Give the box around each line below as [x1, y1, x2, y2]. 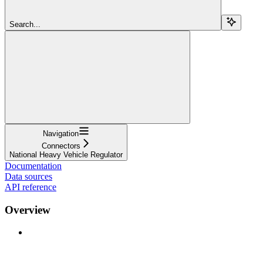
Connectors [41, 141, 80, 150]
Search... [9, 19, 41, 29]
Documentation [5, 160, 62, 171]
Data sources [5, 171, 52, 181]
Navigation [43, 129, 79, 138]
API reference [5, 181, 56, 192]
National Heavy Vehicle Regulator [9, 150, 123, 159]
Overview [5, 203, 50, 216]
